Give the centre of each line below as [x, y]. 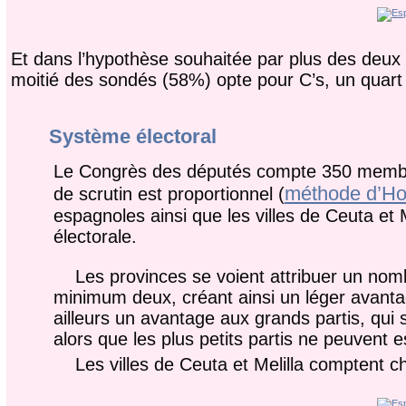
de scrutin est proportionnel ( [169, 193]
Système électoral [132, 137]
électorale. [95, 236]
